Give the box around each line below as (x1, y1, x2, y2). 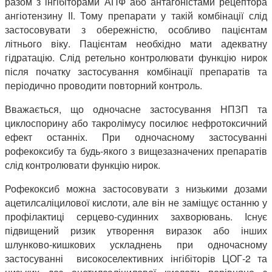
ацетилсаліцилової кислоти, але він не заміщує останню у (5, 195, 267, 210)
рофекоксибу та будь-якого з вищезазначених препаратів (5, 144, 267, 158)
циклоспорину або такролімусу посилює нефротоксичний (5, 116, 267, 131)
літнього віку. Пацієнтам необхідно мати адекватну (5, 36, 267, 51)
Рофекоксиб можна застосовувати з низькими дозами (5, 182, 267, 196)
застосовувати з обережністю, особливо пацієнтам (5, 22, 267, 37)
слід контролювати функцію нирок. (5, 158, 160, 172)
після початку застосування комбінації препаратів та (5, 64, 267, 79)
